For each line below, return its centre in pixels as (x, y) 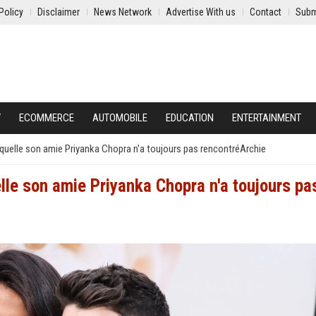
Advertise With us (201, 12)
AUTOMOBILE (120, 118)
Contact (266, 12)
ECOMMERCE (47, 118)
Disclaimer (59, 12)
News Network (123, 12)
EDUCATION (190, 118)
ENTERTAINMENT (267, 118)
